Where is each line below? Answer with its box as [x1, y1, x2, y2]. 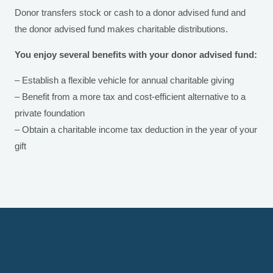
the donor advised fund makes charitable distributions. [15, 23, 228, 34]
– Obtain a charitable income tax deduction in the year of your [15, 124, 257, 135]
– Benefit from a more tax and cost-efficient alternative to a [15, 91, 246, 102]
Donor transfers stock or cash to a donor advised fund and [15, 7, 246, 18]
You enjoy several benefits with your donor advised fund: [15, 49, 257, 60]
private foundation [15, 107, 85, 118]
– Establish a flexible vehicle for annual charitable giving [15, 74, 234, 85]
